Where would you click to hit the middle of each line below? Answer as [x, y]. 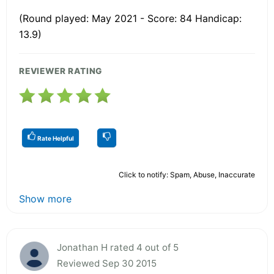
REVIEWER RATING [61, 71]
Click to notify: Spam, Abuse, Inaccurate [187, 174]
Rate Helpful [55, 138]
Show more [45, 198]
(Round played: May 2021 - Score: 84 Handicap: [130, 18]
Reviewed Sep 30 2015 [107, 263]
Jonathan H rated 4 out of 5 [118, 247]
